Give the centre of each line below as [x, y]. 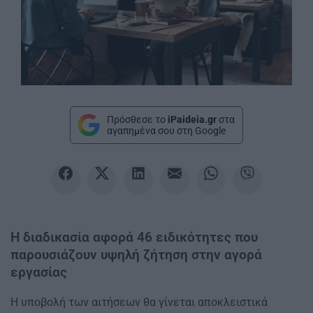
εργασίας [39, 272]
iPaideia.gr [192, 119]
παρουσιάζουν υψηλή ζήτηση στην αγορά [136, 254]
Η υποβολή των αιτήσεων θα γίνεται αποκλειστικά [139, 303]
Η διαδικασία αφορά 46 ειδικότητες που [134, 237]
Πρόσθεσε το [137, 119]
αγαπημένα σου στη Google [166, 130]
